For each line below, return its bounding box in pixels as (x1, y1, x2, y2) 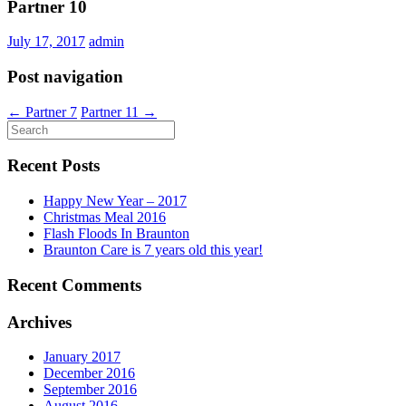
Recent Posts (7, 156, 100, 176)
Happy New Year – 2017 (43, 193, 187, 209)
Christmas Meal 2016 (43, 209, 166, 226)
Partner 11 (81, 103, 142, 120)
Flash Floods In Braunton (43, 226, 189, 242)
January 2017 (43, 349, 121, 365)
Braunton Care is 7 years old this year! (43, 242, 263, 258)
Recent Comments (7, 275, 141, 295)
